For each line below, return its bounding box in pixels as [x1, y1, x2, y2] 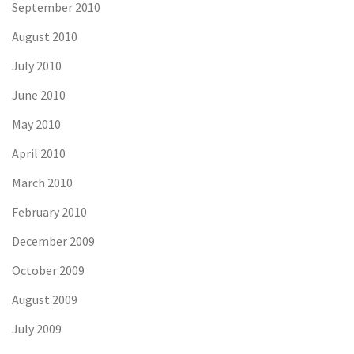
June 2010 [12, 86, 66, 103]
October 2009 [12, 262, 85, 278]
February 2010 [12, 203, 87, 220]
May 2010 [12, 115, 61, 132]
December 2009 [12, 232, 95, 249]
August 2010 [12, 28, 77, 44]
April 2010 [12, 145, 66, 161]
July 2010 [12, 57, 62, 73]
